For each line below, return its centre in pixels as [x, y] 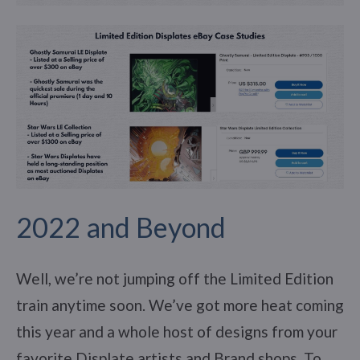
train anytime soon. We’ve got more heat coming [180, 305]
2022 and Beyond [121, 227]
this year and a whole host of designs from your [177, 331]
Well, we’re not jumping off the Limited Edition [175, 278]
